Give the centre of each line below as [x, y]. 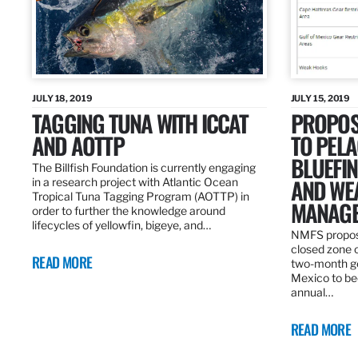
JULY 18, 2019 [62, 99]
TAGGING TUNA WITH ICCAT [140, 123]
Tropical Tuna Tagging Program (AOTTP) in [141, 197]
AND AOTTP [78, 145]
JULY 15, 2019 [320, 99]
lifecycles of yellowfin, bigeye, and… [121, 225]
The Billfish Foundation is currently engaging [144, 168]
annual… [312, 292]
